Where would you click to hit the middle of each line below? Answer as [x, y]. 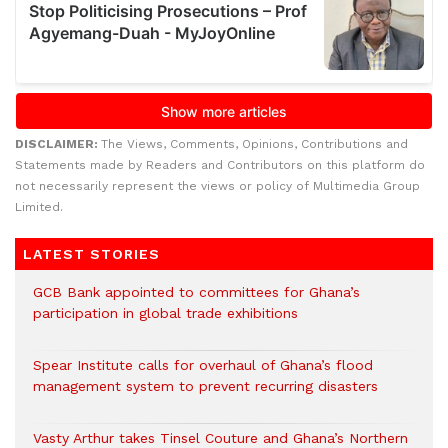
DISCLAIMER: [58, 143]
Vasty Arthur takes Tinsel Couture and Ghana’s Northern [220, 437]
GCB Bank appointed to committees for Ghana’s [196, 291]
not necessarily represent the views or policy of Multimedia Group [217, 185]
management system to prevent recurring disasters [205, 385]
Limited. [39, 206]
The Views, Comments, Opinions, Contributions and [254, 143]
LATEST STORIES [91, 253]
